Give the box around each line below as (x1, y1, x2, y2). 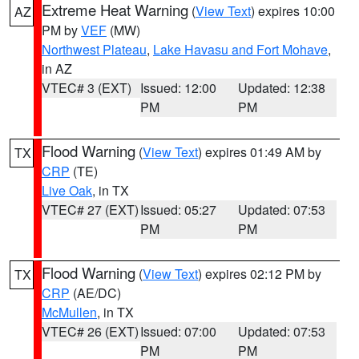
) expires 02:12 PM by (198, 264, 321, 283)
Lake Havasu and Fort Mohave (153, 40, 328, 58)
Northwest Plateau (42, 40, 147, 58)
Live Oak (42, 181, 92, 200)
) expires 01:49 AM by (198, 143, 321, 161)
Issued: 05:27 (139, 200, 216, 219)
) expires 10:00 (251, 2, 335, 20)
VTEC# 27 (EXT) (42, 200, 139, 219)
